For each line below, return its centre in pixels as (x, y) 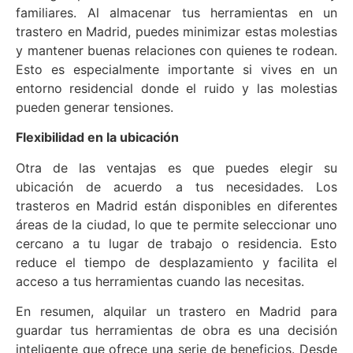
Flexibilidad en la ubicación (97, 137)
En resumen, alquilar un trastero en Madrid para (176, 312)
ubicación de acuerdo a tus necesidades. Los (176, 186)
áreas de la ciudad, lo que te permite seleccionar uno (176, 224)
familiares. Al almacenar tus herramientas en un (176, 12)
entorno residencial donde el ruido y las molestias (176, 88)
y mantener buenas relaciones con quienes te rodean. (176, 50)
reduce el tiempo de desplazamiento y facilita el (176, 262)
